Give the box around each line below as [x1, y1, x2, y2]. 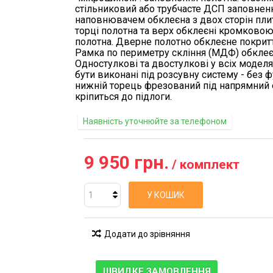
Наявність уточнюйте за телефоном [83, 116, 227, 126]
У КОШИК [147, 190, 185, 200]
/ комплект [169, 157, 239, 172]
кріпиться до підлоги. [75, 91, 172, 102]
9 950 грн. [84, 152, 169, 173]
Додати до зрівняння [104, 229, 190, 239]
